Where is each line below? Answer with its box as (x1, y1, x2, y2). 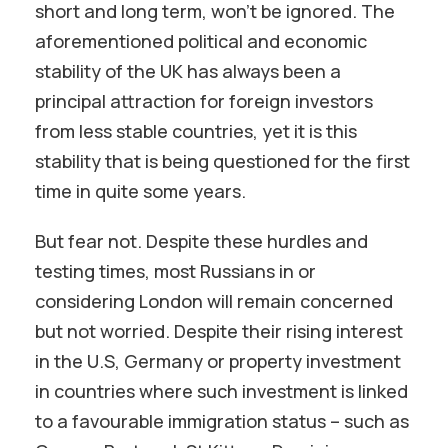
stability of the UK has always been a (35, 59, 341, 83)
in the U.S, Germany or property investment (35, 349, 401, 373)
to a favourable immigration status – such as (35, 409, 409, 433)
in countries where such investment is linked (35, 379, 408, 403)
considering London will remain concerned (35, 289, 393, 313)
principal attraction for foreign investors (35, 89, 373, 113)
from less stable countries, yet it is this (35, 119, 357, 143)
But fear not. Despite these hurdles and (35, 229, 368, 253)
